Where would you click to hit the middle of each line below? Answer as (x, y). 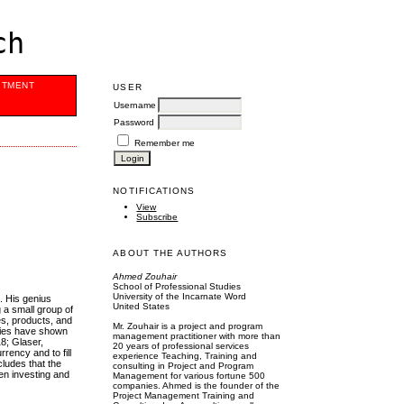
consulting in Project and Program (184, 365)
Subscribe (157, 217)
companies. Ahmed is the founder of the (197, 385)
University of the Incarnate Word (180, 297)
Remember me (165, 142)
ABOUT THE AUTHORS (170, 252)
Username (135, 105)
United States (142, 307)
